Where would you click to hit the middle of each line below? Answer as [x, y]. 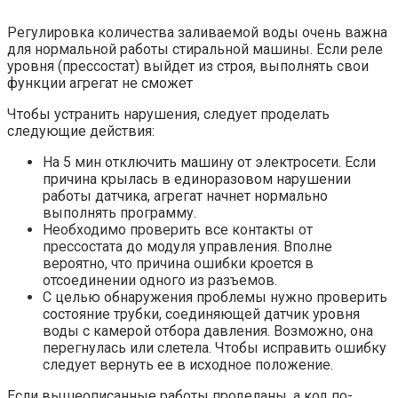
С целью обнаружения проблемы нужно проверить [215, 297]
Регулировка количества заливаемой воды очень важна [197, 32]
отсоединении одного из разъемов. [160, 280]
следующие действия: [81, 131]
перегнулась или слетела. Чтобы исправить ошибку [215, 347]
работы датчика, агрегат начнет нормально [185, 195]
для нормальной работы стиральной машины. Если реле [195, 49]
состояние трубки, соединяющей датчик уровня [201, 314]
